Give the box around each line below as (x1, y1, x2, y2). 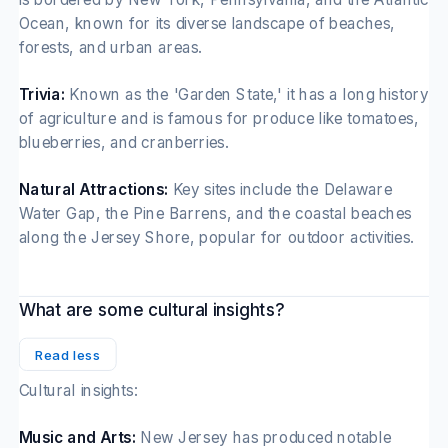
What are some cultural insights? (18, 299, 285, 320)
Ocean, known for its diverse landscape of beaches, (18, 13, 396, 33)
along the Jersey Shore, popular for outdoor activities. (18, 227, 415, 247)
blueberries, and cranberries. (18, 132, 229, 152)
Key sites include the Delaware (167, 179, 393, 199)
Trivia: (18, 84, 65, 104)
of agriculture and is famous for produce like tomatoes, (18, 108, 419, 128)
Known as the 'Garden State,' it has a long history (64, 84, 429, 104)
